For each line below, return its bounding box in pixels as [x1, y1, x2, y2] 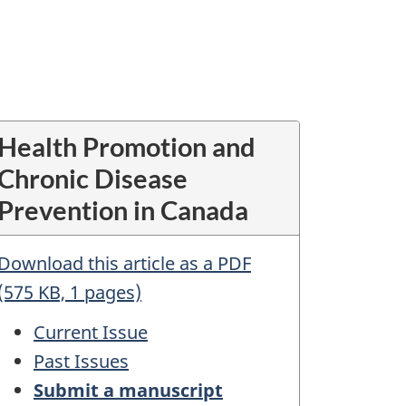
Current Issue [34, 319, 148, 344]
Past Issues [34, 348, 129, 373]
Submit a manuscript [34, 377, 223, 402]
